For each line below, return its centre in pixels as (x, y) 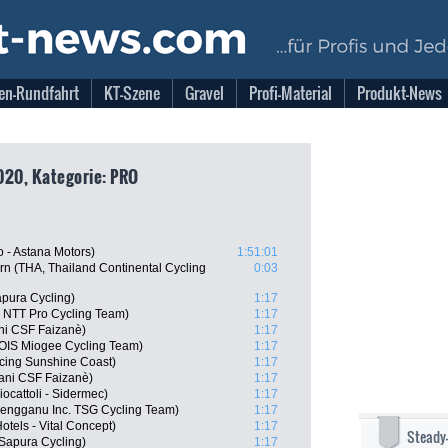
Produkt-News (399, 93)
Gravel (204, 93)
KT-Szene (132, 93)
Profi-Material (290, 93)
